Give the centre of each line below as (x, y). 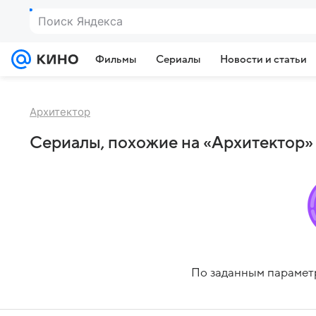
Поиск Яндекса (80, 21)
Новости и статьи (263, 59)
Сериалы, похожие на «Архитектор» (171, 143)
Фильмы (116, 59)
